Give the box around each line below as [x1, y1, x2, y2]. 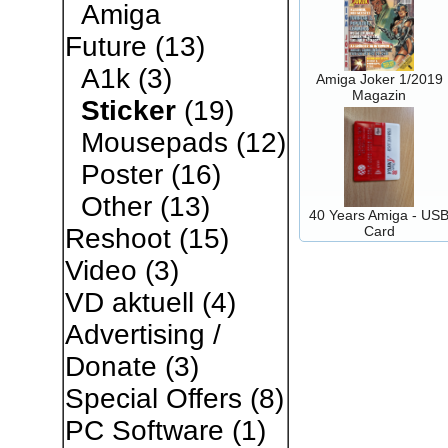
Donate [64, 351, 157, 382]
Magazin [352, 86, 406, 103]
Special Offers [64, 383, 242, 414]
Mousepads [80, 127, 228, 158]
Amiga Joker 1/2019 [315, 70, 443, 87]
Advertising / [64, 319, 221, 350]
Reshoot [64, 223, 171, 254]
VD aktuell [64, 287, 194, 318]
